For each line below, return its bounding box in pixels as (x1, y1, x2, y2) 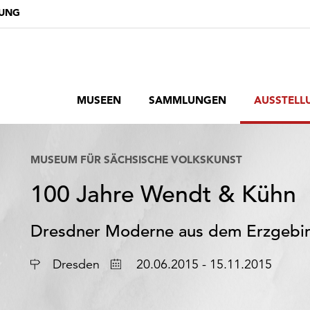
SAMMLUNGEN (149, 93, 226, 107)
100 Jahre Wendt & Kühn (30, 180, 296, 209)
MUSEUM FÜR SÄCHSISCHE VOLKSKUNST (30, 153, 242, 166)
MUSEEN (77, 93, 121, 107)
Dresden (53, 256, 100, 272)
